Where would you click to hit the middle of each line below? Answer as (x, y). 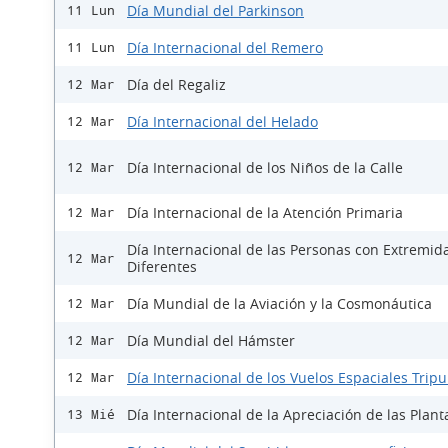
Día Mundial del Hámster (211, 341)
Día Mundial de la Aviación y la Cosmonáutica (279, 304)
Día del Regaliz (176, 85)
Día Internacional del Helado (222, 122)
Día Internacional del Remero (225, 48)
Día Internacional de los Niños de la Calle (265, 167)
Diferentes (162, 267)
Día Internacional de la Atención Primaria (265, 213)
